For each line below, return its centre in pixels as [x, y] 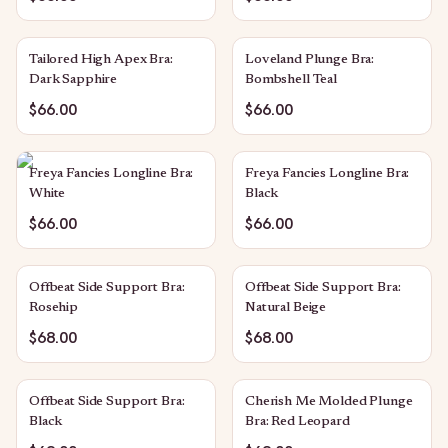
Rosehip [54, 308]
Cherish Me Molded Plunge [329, 402]
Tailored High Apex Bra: [101, 60]
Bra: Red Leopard [297, 422]
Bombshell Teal [291, 80]
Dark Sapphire [73, 80]
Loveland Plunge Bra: [310, 60]
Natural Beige [286, 308]
